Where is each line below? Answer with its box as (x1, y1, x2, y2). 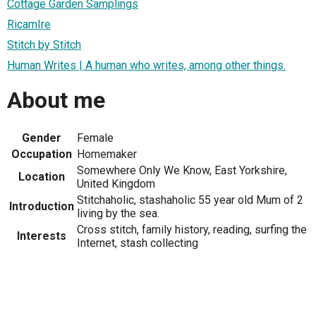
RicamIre (7, 17, 51, 31)
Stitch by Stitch (7, 37, 81, 51)
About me (7, 87, 105, 114)
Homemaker (77, 147, 137, 161)
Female (77, 130, 114, 145)
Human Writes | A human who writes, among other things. (7, 58, 286, 72)
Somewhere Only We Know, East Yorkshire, (77, 163, 287, 177)
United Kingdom (77, 176, 155, 190)
